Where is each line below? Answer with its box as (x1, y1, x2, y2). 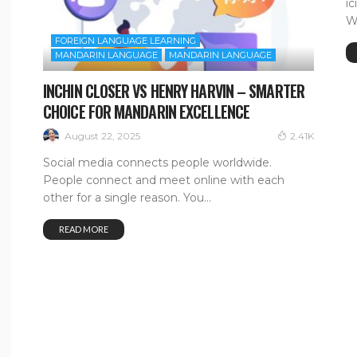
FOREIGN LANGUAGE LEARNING (55, 35, 196, 47)
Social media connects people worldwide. (43, 155, 272, 170)
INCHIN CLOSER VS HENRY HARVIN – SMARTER (43, 79, 304, 104)
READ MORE (59, 223, 108, 234)
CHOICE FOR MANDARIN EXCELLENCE (43, 100, 250, 124)
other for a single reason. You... (43, 190, 211, 205)
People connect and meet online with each (43, 172, 284, 187)
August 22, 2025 (65, 129, 140, 142)
